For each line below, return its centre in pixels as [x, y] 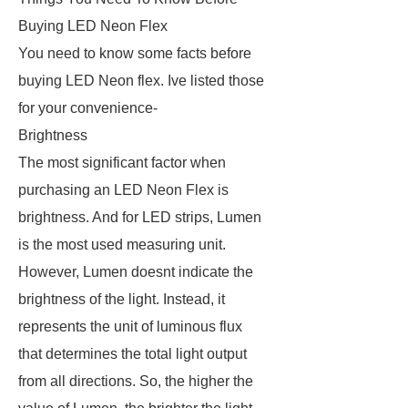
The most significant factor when [122, 163]
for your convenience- [90, 108]
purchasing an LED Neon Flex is [123, 190]
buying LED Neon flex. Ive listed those [141, 81]
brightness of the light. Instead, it [122, 299]
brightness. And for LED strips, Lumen [140, 217]
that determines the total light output [133, 354]
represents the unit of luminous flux [130, 326]
